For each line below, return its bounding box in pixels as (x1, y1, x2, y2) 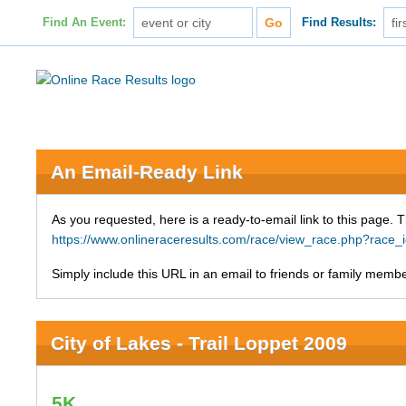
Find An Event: (42, 16, 126, 29)
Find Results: (302, 16, 377, 29)
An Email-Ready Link (51, 161, 244, 182)
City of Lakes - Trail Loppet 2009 (51, 333, 348, 353)
